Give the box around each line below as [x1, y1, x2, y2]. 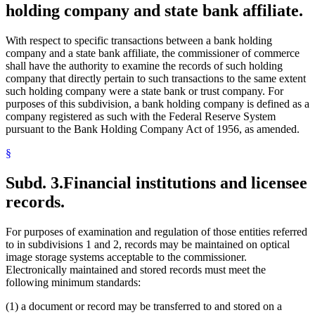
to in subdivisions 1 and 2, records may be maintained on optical [6, 238, 290, 251]
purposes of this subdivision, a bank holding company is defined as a [6, 98, 309, 110]
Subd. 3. [6, 174, 63, 193]
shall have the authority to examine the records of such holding [6, 60, 283, 72]
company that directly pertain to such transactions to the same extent [6, 72, 306, 85]
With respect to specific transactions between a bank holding [6, 34, 272, 47]
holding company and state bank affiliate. [6, 1, 303, 20]
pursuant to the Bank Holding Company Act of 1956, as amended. [6, 123, 300, 136]
